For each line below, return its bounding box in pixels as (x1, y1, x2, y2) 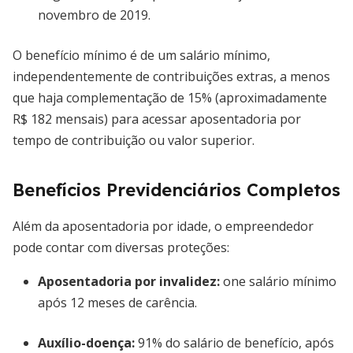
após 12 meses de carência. (38, 294, 197, 311)
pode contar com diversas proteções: (13, 239, 229, 256)
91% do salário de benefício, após (135, 334, 334, 351)
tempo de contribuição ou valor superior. (13, 132, 255, 149)
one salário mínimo (220, 273, 336, 290)
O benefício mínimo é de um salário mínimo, (13, 46, 270, 64)
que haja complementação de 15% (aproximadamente (13, 89, 327, 106)
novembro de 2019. (38, 6, 150, 24)
